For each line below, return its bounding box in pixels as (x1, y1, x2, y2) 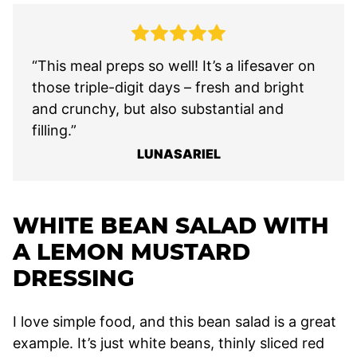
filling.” (32, 121, 76, 139)
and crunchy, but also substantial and (32, 100, 284, 117)
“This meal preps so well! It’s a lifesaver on (32, 57, 316, 74)
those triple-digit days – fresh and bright (32, 78, 304, 96)
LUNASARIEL (136, 145, 221, 162)
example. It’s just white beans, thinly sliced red (13, 334, 324, 351)
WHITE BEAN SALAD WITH (13, 211, 329, 239)
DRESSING (13, 264, 135, 292)
